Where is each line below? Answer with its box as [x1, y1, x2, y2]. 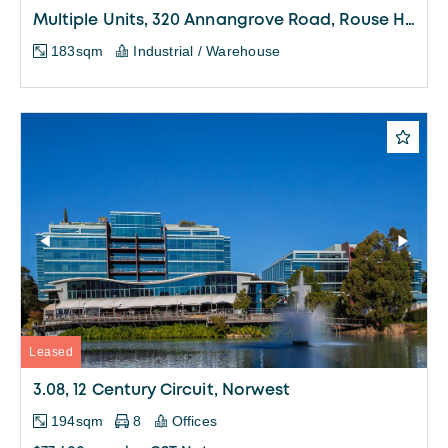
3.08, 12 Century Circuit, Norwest [33, 383, 291, 399]
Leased [29, 345, 73, 360]
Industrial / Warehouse [133, 43, 281, 60]
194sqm [51, 413, 104, 430]
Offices [171, 413, 218, 430]
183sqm [51, 43, 104, 60]
